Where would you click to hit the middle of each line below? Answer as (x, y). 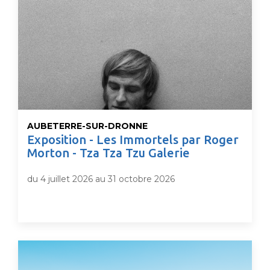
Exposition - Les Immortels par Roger (133, 140)
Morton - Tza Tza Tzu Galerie (108, 153)
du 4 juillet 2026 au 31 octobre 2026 (101, 179)
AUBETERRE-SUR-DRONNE (87, 126)
